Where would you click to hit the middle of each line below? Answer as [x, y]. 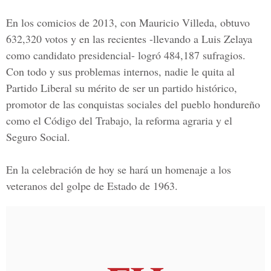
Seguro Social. [38, 137]
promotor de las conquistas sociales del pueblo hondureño [133, 104]
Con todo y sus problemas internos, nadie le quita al [120, 71]
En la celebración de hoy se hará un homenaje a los [119, 169]
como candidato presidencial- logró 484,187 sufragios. [126, 55]
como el [25, 120]
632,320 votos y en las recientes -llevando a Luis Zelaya [129, 39]
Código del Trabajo [87, 120]
